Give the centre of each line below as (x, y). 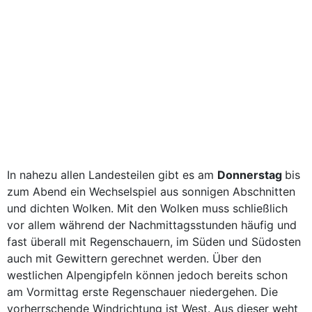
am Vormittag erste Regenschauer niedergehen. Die (142, 292)
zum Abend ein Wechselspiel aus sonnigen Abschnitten (151, 192)
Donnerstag (251, 175)
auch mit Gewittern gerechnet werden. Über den (134, 258)
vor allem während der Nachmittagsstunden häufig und (152, 225)
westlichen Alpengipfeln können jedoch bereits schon (147, 275)
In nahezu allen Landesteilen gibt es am (112, 175)
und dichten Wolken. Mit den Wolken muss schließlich (147, 208)
